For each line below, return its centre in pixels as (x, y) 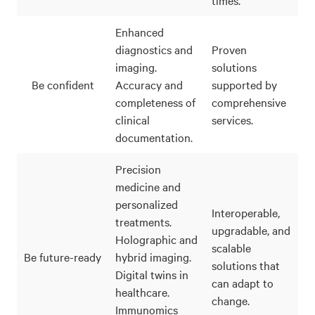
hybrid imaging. (153, 256)
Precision (138, 168)
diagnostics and (154, 49)
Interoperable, (246, 212)
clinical (133, 119)
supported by (244, 84)
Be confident (63, 84)
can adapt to (243, 282)
